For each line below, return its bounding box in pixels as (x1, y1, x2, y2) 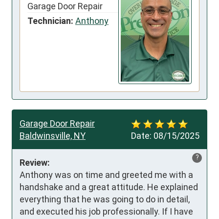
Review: (20, 157, 50, 168)
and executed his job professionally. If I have (20, 206, 193, 217)
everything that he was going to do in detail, (20, 194, 190, 204)
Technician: (27, 16, 73, 26)
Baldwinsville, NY (20, 130, 86, 141)
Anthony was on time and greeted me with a (20, 169, 193, 180)
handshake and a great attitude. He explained (20, 181, 198, 192)
